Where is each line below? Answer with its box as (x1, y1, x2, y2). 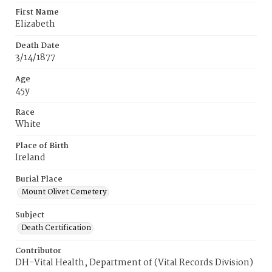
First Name (15, 6, 59, 19)
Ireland (15, 151, 46, 165)
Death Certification (21, 222, 91, 234)
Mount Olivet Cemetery (21, 186, 107, 199)
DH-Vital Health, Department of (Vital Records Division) (15, 256, 253, 270)
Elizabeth (15, 17, 55, 32)
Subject (15, 209, 44, 222)
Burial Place (15, 173, 63, 186)
